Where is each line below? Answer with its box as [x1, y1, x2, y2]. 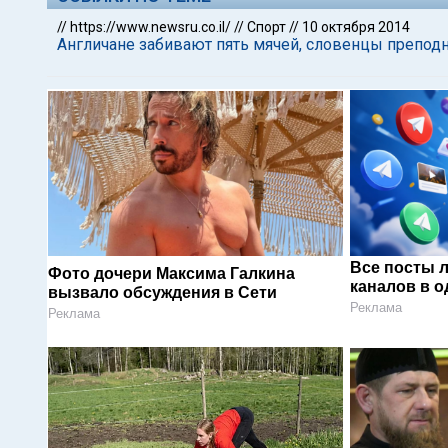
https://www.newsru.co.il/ [70, 19, 231, 35]
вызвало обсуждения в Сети [48, 283, 277, 301]
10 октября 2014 [302, 19, 410, 35]
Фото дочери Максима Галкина [48, 264, 295, 282]
